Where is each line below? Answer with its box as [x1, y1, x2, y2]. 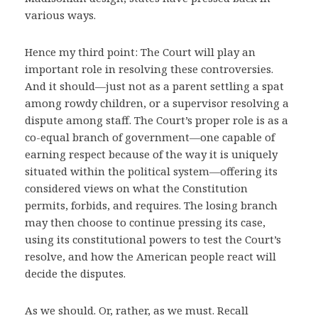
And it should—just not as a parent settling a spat [25, 79, 284, 93]
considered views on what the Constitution [25, 181, 248, 195]
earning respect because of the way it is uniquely [25, 147, 278, 161]
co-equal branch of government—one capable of [25, 130, 275, 144]
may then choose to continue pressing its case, [25, 215, 265, 229]
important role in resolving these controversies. [25, 62, 273, 76]
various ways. [25, 8, 96, 22]
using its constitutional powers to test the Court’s [25, 232, 281, 246]
